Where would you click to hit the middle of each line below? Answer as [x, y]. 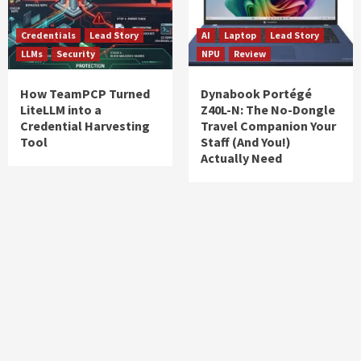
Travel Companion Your [268, 125]
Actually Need [241, 158]
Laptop [240, 35]
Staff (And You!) [246, 141]
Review [250, 53]
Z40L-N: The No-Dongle [268, 109]
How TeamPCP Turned [85, 93]
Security [76, 53]
